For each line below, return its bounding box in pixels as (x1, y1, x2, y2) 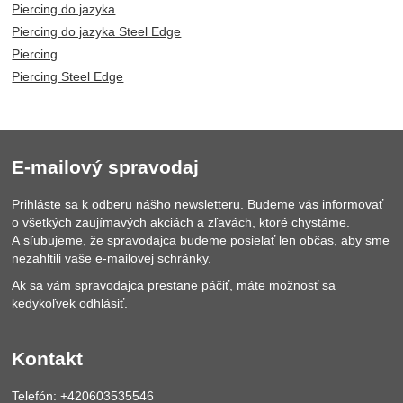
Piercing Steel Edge (12, 69, 124, 85)
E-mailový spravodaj (12, 157, 200, 178)
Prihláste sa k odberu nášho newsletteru (12, 197, 241, 212)
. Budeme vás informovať (240, 197, 384, 212)
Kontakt (12, 348, 84, 370)
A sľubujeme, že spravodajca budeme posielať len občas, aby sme (12, 233, 390, 248)
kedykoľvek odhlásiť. (12, 296, 129, 311)
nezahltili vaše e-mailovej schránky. (12, 251, 212, 266)
